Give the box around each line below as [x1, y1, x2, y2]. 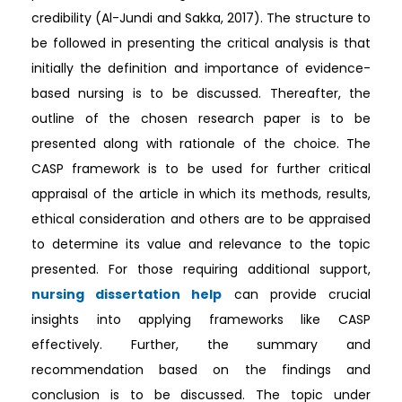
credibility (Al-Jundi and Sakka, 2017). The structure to [31, 9, 371, 27]
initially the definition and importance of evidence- [31, 59, 371, 77]
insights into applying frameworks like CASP [31, 310, 371, 328]
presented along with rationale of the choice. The [31, 135, 371, 153]
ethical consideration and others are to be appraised [31, 210, 371, 228]
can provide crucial [222, 285, 371, 303]
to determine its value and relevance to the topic [31, 235, 371, 253]
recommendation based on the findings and [31, 361, 371, 379]
